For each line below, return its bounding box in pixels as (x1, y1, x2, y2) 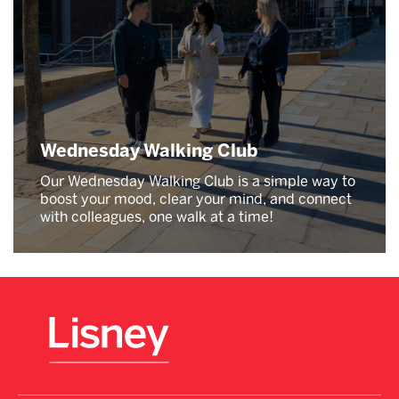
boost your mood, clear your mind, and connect (40, 190, 352, 208)
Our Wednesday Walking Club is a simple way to (40, 172, 355, 190)
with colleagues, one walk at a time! (40, 208, 273, 225)
